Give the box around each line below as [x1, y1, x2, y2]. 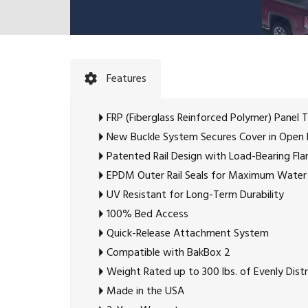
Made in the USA [107, 283, 184, 301]
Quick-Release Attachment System [107, 225, 269, 243]
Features [107, 70, 146, 89]
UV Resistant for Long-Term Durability [107, 186, 284, 205]
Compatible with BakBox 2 [107, 244, 230, 263]
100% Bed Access [107, 206, 188, 224]
